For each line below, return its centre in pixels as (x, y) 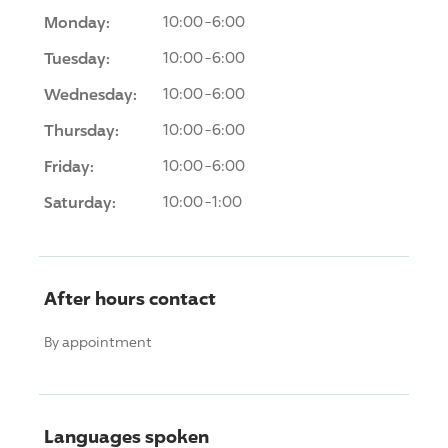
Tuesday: (77, 57)
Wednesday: (90, 93)
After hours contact (130, 297)
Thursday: (81, 129)
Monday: (77, 21)
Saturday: (80, 201)
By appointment (98, 341)
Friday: (69, 165)
